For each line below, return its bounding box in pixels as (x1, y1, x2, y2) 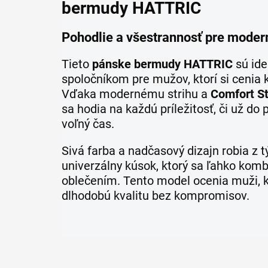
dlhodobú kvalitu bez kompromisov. (62, 188, 249, 203)
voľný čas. (62, 116, 114, 131)
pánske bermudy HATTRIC (92, 56, 233, 71)
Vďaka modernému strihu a (62, 86, 211, 101)
